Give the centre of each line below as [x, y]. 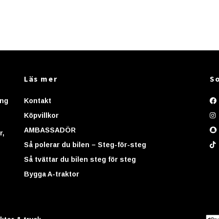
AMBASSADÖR [50, 130]
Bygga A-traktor [52, 174]
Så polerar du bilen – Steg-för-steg [85, 144]
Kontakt [38, 100]
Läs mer [41, 78]
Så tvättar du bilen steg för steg [80, 159]
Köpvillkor [41, 115]
